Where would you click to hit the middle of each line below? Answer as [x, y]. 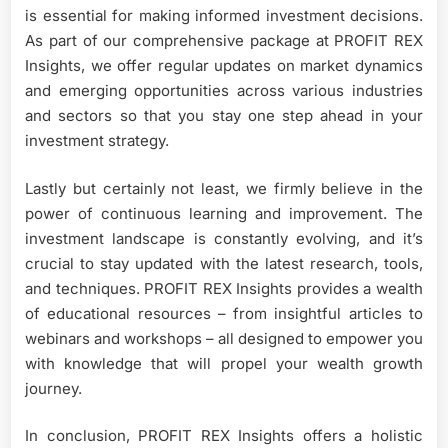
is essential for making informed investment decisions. [224, 16]
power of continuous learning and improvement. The [224, 213]
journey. [53, 388]
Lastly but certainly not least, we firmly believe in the [224, 188]
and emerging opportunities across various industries [224, 91]
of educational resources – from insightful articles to [224, 313]
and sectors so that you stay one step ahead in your [224, 116]
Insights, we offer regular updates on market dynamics [224, 66]
